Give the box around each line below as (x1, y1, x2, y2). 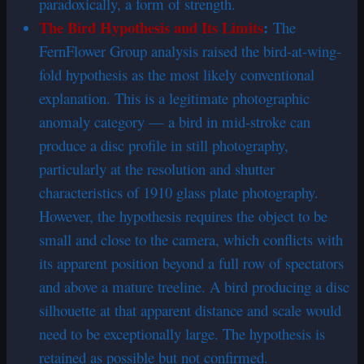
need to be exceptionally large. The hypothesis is (39, 323, 325, 344)
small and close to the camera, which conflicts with (39, 228, 343, 249)
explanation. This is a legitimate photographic (39, 87, 310, 108)
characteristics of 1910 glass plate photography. (39, 181, 318, 202)
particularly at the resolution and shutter (39, 158, 275, 179)
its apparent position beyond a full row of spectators (39, 252, 344, 273)
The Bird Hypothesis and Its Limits (39, 15, 263, 38)
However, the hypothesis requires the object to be (39, 205, 327, 226)
